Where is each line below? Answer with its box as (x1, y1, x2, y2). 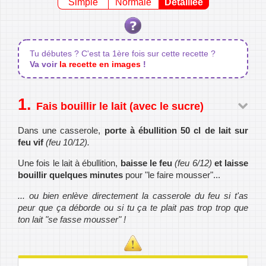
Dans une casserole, (18, 125, 101, 136)
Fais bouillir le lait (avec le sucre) (36, 100, 204, 113)
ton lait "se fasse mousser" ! (18, 214, 126, 225)
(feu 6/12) (175, 158, 214, 169)
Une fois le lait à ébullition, (18, 158, 121, 169)
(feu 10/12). (43, 137, 90, 148)
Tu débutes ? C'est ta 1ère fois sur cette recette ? (30, 49, 216, 59)
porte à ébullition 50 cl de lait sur (100, 125, 249, 136)
